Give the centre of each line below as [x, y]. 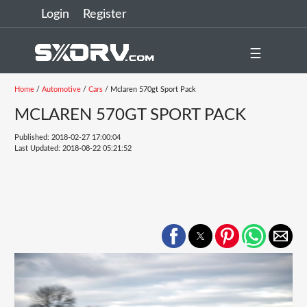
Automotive [61, 89]
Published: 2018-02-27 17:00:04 [67, 137]
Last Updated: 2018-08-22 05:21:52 [73, 148]
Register [105, 14]
